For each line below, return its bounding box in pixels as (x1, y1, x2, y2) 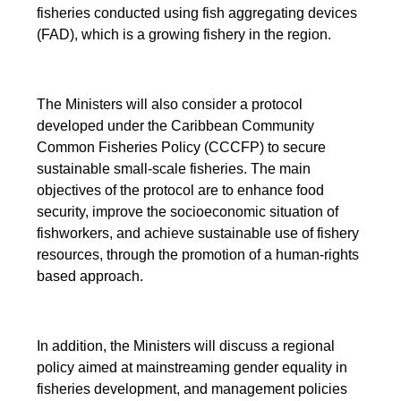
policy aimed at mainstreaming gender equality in (37, 359, 348, 375)
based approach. (37, 268, 144, 284)
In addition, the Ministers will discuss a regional (37, 337, 336, 354)
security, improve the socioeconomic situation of (37, 203, 339, 219)
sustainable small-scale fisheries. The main (37, 160, 311, 176)
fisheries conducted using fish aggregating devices (37, 4, 358, 21)
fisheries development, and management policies (37, 380, 348, 397)
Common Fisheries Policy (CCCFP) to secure (37, 139, 327, 155)
